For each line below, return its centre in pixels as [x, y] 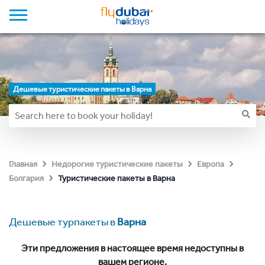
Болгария [26, 178]
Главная [23, 164]
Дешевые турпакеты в [63, 222]
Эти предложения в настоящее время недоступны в [132, 248]
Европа [211, 164]
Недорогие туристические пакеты [117, 164]
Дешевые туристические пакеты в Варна [82, 89]
